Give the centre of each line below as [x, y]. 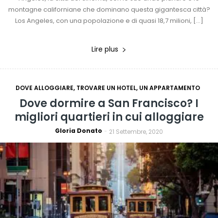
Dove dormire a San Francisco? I [109, 104]
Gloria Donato [79, 131]
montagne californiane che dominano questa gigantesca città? [109, 10]
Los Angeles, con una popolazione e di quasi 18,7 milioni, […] [109, 21]
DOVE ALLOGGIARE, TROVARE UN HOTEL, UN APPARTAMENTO [108, 88]
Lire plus [105, 49]
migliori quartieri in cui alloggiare [109, 117]
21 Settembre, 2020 [136, 132]
